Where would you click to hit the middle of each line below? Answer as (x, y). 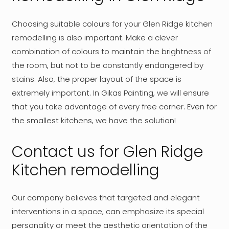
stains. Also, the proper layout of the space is (96, 79)
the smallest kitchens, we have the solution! (94, 120)
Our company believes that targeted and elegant (106, 198)
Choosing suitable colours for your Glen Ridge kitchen (112, 24)
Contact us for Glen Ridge (107, 152)
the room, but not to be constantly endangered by (107, 65)
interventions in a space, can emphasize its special (108, 212)
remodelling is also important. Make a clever (95, 37)
